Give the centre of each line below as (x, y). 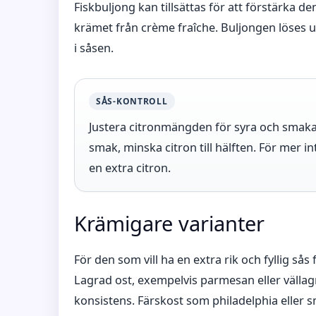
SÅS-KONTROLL (132, 101)
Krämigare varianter (169, 223)
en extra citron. (130, 168)
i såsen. (94, 48)
